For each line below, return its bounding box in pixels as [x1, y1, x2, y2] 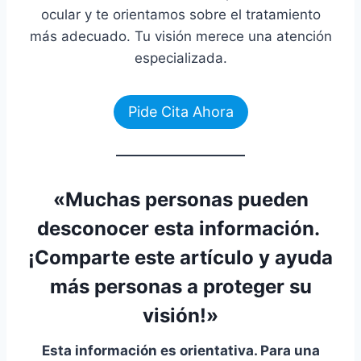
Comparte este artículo [35, 246, 254, 270]
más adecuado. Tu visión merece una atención [29, 27, 332, 44]
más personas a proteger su [49, 275, 312, 299]
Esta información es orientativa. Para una [41, 342, 320, 359]
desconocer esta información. [36, 217, 325, 241]
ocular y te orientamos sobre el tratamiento [40, 6, 321, 23]
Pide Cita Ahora [127, 102, 234, 120]
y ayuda [254, 246, 333, 270]
